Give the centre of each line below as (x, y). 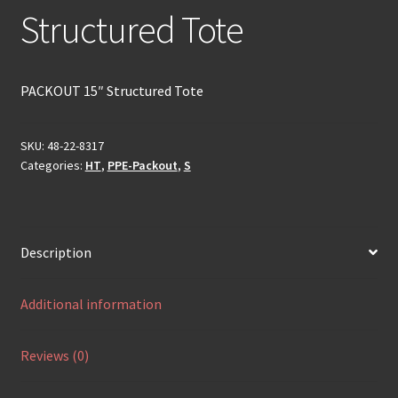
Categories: (52, 165)
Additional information (91, 303)
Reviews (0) (54, 355)
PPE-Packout (142, 165)
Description (56, 252)
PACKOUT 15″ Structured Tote (111, 91)
